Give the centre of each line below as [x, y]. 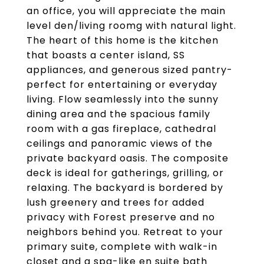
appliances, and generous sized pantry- [130, 70]
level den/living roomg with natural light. [131, 26]
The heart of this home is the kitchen [123, 40]
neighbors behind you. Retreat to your [125, 232]
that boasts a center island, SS [106, 55]
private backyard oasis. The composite [128, 158]
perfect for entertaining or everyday [122, 85]
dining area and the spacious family [118, 114]
